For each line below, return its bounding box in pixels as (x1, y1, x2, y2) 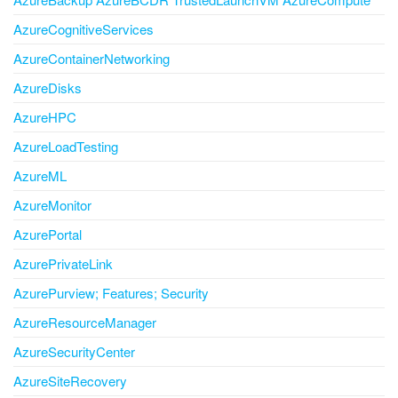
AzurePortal (13, 225, 82, 244)
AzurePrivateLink (13, 254, 113, 274)
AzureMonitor (13, 195, 92, 215)
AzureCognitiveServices (13, 20, 154, 39)
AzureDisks (13, 78, 82, 98)
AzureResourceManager (13, 313, 156, 332)
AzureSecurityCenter (13, 342, 135, 362)
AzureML (13, 166, 67, 186)
